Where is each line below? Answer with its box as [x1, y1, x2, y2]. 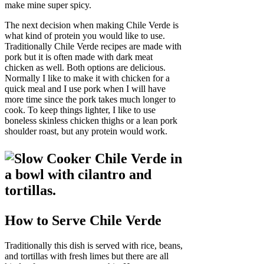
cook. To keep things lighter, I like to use [5, 105, 156, 115]
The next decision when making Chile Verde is [5, 20, 179, 31]
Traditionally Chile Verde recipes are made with [5, 41, 181, 52]
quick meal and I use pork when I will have [5, 84, 166, 94]
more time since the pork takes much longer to [5, 94, 176, 105]
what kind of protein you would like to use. [5, 31, 165, 41]
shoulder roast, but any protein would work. [5, 126, 167, 137]
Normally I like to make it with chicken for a [5, 73, 170, 84]
